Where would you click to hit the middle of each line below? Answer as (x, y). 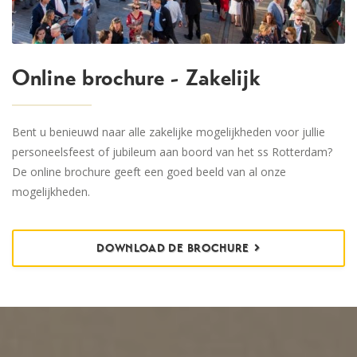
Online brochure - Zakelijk (137, 78)
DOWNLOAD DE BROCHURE (173, 249)
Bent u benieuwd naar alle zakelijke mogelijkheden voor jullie (169, 132)
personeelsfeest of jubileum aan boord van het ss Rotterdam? (172, 152)
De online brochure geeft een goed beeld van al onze (149, 172)
